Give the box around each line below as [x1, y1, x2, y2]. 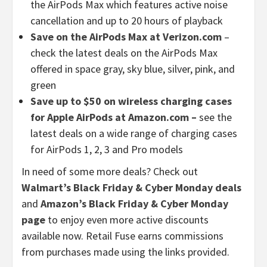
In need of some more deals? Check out [21, 164, 198, 178]
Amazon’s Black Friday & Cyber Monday [41, 196, 228, 210]
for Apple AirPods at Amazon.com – [30, 110, 199, 124]
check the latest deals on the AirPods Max [30, 45, 218, 60]
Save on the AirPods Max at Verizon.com [30, 29, 224, 44]
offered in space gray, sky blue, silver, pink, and [30, 61, 235, 76]
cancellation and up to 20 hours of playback [30, 13, 223, 27]
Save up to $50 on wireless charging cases [30, 94, 232, 108]
